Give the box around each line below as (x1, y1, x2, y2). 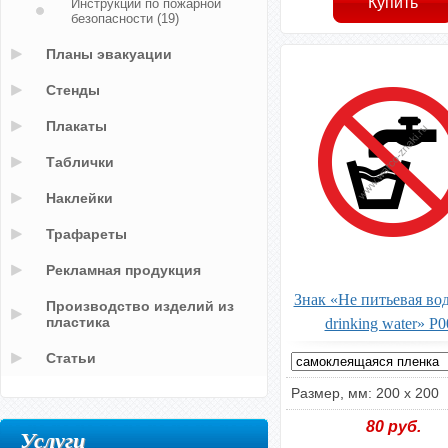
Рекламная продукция (46, 262, 201, 278)
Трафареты (46, 226, 127, 242)
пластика (46, 314, 110, 330)
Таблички (46, 154, 114, 170)
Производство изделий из (46, 298, 234, 314)
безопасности (71, 11, 153, 26)
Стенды (46, 82, 100, 98)
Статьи (46, 350, 96, 366)
